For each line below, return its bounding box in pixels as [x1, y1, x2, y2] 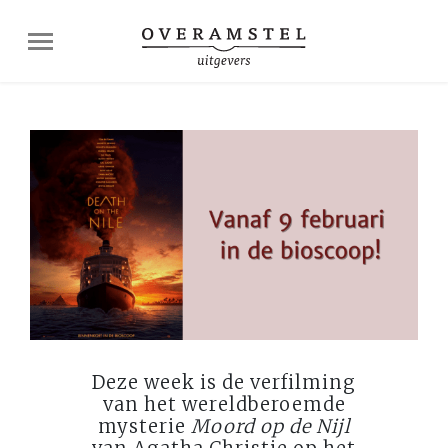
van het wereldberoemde [102, 392, 346, 416]
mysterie [97, 414, 191, 438]
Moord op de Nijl [190, 414, 351, 438]
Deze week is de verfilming [92, 370, 356, 394]
